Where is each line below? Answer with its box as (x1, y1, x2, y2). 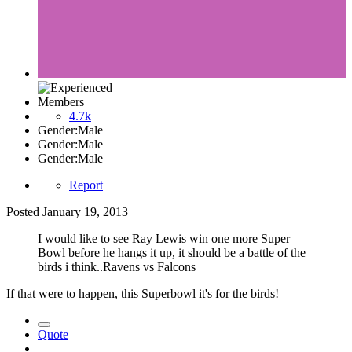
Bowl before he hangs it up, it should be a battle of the (38, 246, 306, 260)
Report (69, 178, 103, 192)
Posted (6, 205, 42, 219)
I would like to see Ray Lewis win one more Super (38, 232, 290, 246)
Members (38, 95, 84, 109)
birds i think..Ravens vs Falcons (38, 260, 196, 274)
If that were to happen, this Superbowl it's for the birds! (6, 287, 279, 301)
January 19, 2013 (42, 205, 128, 219)
